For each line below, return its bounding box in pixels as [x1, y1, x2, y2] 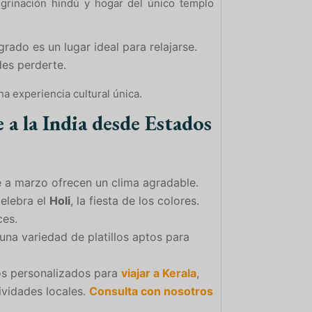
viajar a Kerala [121, 265, 196, 280]
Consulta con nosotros [89, 283, 213, 298]
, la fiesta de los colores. [70, 193, 199, 208]
